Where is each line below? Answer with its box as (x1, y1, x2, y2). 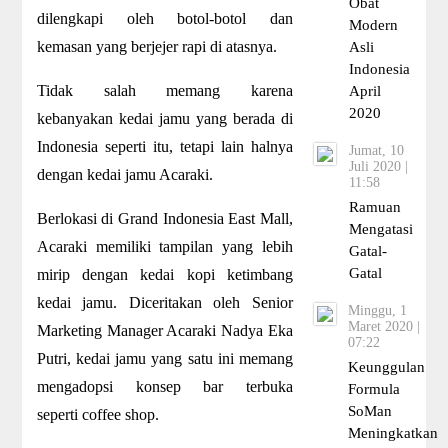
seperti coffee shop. (36, 405, 163, 423)
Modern (348, 17, 398, 34)
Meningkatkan (347, 425, 438, 442)
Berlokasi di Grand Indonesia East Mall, (36, 209, 293, 227)
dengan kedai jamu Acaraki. (36, 165, 213, 183)
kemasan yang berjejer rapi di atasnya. (36, 37, 277, 55)
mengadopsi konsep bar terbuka (36, 377, 293, 395)
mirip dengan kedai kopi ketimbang (36, 265, 293, 283)
